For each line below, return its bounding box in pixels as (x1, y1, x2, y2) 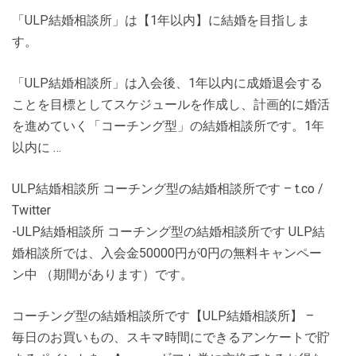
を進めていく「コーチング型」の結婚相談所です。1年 (12, 118, 324, 133)
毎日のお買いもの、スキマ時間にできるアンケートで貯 (12, 330, 330, 345)
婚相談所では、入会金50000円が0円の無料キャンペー (12, 246, 322, 261)
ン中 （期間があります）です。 (12, 267, 193, 282)
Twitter (12, 203, 51, 218)
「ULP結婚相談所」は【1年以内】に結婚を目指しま (12, 13, 310, 28)
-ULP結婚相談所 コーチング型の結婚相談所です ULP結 (12, 224, 325, 239)
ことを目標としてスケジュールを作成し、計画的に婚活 (12, 97, 330, 112)
